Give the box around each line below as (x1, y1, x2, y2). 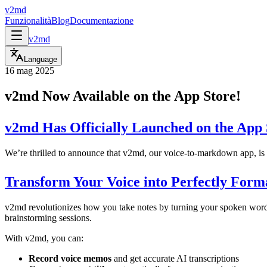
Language (24, 55, 57, 64)
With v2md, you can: (5, 232, 83, 243)
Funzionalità (5, 15, 51, 26)
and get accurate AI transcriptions (111, 253, 239, 263)
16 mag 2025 (5, 66, 54, 76)
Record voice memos (29, 253, 111, 263)
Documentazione (70, 15, 133, 26)
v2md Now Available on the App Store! (5, 88, 241, 104)
